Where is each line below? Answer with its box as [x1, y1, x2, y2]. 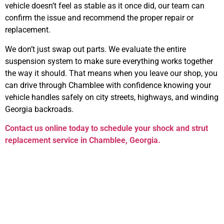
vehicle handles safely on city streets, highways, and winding [5, 92, 218, 102]
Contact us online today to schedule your [5, 123, 152, 133]
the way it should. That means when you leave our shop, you [5, 68, 217, 78]
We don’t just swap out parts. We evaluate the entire [5, 44, 186, 54]
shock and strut [152, 123, 208, 133]
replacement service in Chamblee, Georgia [5, 135, 158, 145]
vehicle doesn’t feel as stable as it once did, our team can [5, 1, 204, 11]
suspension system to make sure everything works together [5, 56, 213, 66]
